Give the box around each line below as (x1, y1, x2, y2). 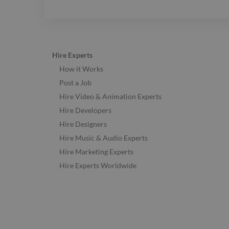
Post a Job (59, 78, 91, 87)
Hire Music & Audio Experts (59, 133, 148, 143)
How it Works (59, 64, 103, 74)
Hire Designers (59, 120, 107, 129)
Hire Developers (59, 106, 111, 115)
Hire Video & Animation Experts (59, 92, 162, 101)
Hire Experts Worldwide (59, 161, 136, 170)
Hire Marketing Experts (59, 147, 133, 156)
